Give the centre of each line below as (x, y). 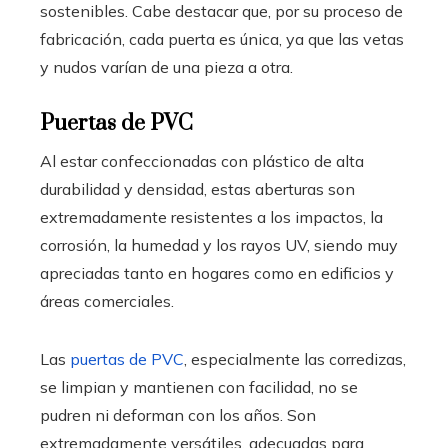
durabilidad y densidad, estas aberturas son (197, 189)
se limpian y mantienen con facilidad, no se (199, 387)
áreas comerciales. (107, 301)
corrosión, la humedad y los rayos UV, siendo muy (219, 245)
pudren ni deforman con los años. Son (178, 415)
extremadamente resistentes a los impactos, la (211, 217)
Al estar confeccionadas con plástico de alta (202, 161)
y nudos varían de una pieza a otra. (166, 67)
